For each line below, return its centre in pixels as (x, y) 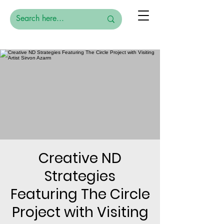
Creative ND (80, 158)
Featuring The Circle (80, 194)
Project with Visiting (80, 212)
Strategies (80, 176)
